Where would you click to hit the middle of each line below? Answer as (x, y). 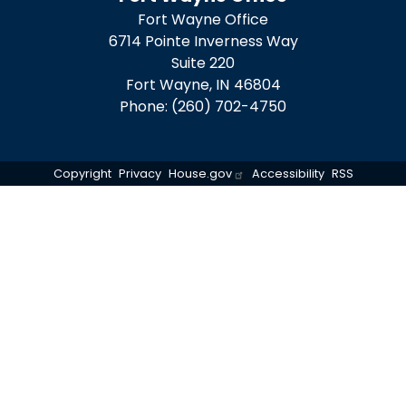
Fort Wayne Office (203, 19)
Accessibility (288, 173)
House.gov (200, 173)
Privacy (140, 173)
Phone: (145, 106)
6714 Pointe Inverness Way (203, 41)
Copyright (82, 173)
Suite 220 (203, 63)
